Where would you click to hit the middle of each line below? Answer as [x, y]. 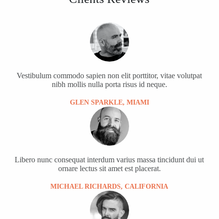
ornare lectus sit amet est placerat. [109, 168]
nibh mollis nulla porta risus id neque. [109, 84]
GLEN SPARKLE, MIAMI [109, 102]
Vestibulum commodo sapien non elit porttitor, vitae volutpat [109, 75]
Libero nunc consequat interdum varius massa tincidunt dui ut [109, 159]
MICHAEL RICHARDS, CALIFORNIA [109, 186]
